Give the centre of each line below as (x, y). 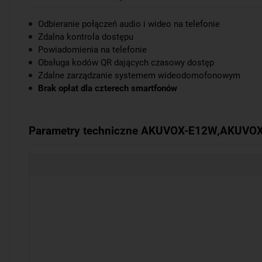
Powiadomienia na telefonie (92, 50)
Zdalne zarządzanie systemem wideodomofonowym (139, 76)
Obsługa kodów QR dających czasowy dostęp (126, 63)
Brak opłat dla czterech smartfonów (108, 89)
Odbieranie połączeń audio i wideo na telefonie (129, 24)
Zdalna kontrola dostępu (86, 37)
